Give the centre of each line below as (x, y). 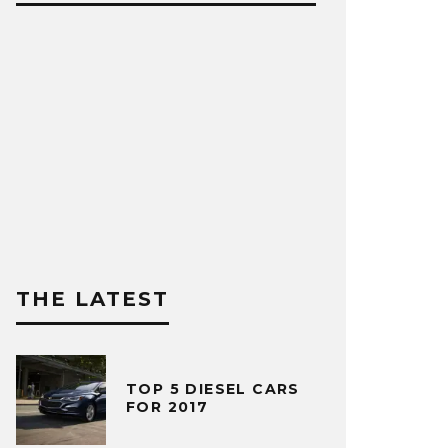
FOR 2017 (167, 406)
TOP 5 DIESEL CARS (213, 388)
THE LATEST (92, 299)
